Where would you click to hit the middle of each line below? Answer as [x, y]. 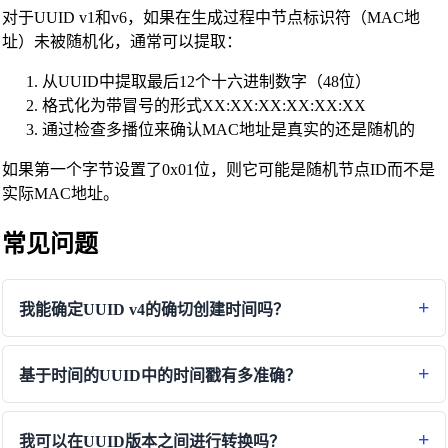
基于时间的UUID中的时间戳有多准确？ [159, 375]
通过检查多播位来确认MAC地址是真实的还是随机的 [228, 129]
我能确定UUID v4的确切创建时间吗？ [153, 309]
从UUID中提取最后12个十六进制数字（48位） [206, 81]
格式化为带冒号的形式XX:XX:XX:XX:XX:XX [203, 105]
